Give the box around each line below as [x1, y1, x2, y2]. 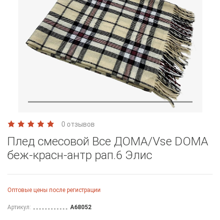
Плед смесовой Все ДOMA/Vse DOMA [7, 134, 208, 148]
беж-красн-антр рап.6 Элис [7, 148, 152, 162]
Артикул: [7, 203, 31, 211]
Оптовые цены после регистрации [7, 186, 101, 193]
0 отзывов [61, 120, 95, 128]
